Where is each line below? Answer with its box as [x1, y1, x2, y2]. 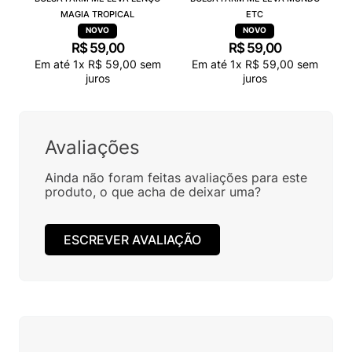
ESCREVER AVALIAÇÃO [64, 231, 201, 247]
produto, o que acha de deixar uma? [45, 184, 261, 200]
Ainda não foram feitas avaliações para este [45, 170, 307, 186]
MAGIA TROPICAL [60, 8, 134, 20]
